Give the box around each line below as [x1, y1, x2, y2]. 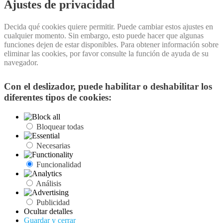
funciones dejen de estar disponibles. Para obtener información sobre [4, 40, 219, 49]
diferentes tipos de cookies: [4, 92, 111, 103]
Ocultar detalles [24, 207, 73, 216]
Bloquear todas [36, 122, 84, 131]
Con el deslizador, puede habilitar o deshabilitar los [4, 81, 212, 92]
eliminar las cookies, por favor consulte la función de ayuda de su [4, 49, 209, 58]
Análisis [36, 179, 61, 188]
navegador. [4, 58, 38, 67]
